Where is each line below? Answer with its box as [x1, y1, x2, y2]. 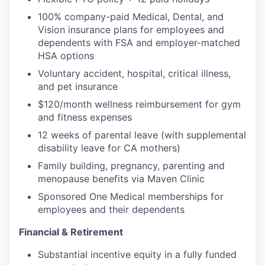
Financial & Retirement [19, 225, 123, 238]
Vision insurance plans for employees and [38, 23, 224, 35]
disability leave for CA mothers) [38, 141, 180, 154]
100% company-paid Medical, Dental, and [38, 10, 224, 22]
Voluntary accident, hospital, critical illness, [38, 67, 231, 79]
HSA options [38, 49, 94, 62]
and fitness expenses [38, 111, 132, 123]
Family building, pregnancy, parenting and [38, 159, 225, 172]
